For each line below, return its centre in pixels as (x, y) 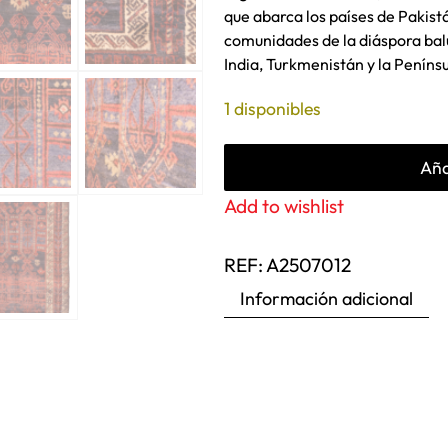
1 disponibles (272, 108)
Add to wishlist (283, 205)
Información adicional (326, 298)
